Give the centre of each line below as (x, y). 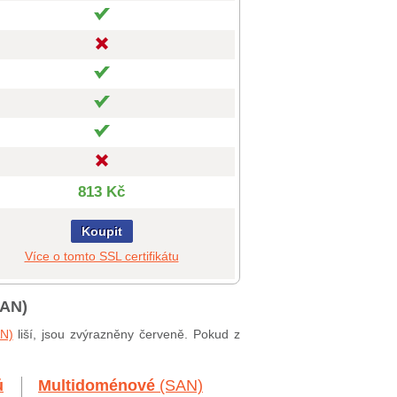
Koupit (101, 231)
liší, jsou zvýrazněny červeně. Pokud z (127, 334)
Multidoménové (99, 385)
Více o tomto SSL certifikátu (101, 256)
